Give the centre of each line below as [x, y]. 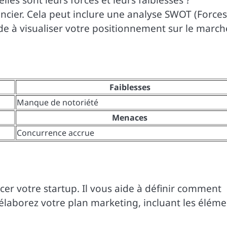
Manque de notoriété [58, 103]
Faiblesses [130, 87]
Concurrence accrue [55, 133]
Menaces [130, 118]
